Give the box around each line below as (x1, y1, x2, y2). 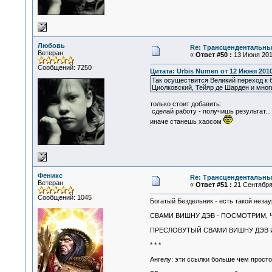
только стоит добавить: (149, 100, 222, 108)
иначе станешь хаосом (149, 118, 223, 126)
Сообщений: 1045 (37, 194, 92, 201)
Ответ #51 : (195, 181, 232, 188)
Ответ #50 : (195, 51, 232, 58)
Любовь (37, 42, 65, 49)
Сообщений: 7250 (37, 64, 92, 71)
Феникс (37, 172, 63, 179)
